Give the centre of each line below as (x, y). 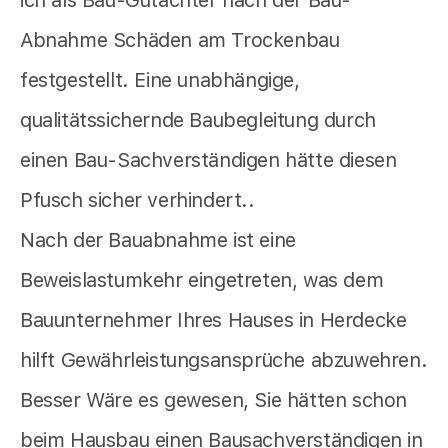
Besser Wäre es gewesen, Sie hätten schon (214, 400)
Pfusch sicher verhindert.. (137, 200)
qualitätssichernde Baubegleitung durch (198, 120)
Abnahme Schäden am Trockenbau (180, 40)
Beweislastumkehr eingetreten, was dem (202, 280)
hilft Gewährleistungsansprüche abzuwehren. (224, 360)
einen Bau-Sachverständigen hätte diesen (208, 160)
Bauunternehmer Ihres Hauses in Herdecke (213, 320)
